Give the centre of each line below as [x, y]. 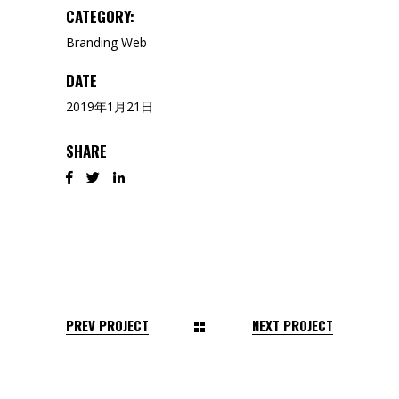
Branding [92, 43]
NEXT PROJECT [293, 325]
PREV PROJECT [107, 325]
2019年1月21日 [110, 107]
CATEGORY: [100, 17]
